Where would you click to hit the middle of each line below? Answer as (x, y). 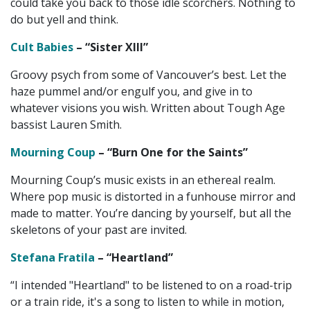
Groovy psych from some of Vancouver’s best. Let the (148, 75)
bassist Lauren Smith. (66, 125)
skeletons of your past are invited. (99, 230)
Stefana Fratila (53, 258)
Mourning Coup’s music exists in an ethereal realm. (143, 180)
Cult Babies (42, 47)
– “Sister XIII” (111, 47)
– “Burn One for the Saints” (172, 153)
